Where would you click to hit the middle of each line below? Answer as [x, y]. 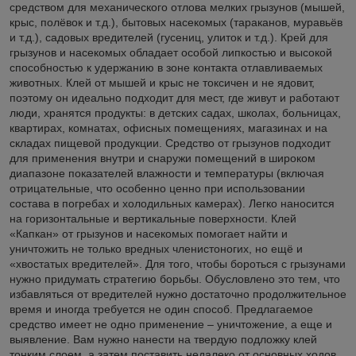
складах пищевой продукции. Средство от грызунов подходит [170, 143]
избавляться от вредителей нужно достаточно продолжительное [178, 294]
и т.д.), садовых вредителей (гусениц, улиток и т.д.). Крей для [169, 37]
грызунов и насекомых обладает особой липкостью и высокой [171, 52]
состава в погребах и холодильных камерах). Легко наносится [172, 203]
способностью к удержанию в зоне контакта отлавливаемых [166, 67]
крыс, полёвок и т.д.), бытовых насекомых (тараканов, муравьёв [176, 22]
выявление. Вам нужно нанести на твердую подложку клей [163, 339]
